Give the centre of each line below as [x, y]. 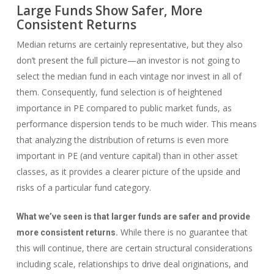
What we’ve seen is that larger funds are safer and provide [133, 217]
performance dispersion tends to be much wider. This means [136, 124]
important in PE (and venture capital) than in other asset [127, 156]
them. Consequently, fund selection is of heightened [119, 92]
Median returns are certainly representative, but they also [129, 44]
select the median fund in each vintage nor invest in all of [129, 76]
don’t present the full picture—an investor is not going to [128, 60]
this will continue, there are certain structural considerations [134, 248]
